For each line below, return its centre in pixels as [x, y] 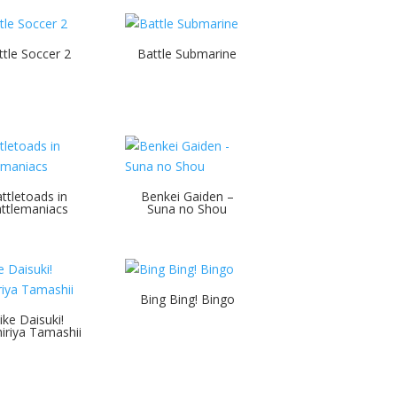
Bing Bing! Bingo [187, 300]
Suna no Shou [187, 209]
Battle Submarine [187, 53]
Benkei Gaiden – [187, 197]
